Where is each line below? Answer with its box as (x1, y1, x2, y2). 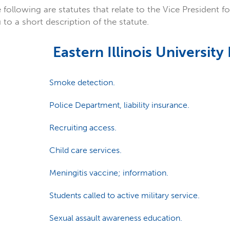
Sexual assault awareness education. (49, 213, 182, 223)
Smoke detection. (49, 78, 115, 87)
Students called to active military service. (49, 190, 200, 200)
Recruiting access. (49, 123, 117, 132)
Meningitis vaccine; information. (49, 168, 168, 178)
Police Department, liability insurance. (49, 100, 189, 110)
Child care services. (49, 145, 122, 155)
